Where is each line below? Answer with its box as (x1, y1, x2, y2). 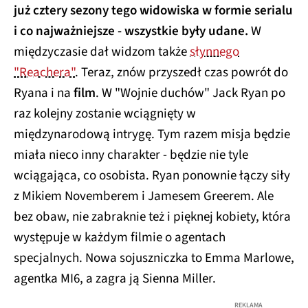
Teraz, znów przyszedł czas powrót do (81, 63, 288, 82)
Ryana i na (14, 84, 74, 103)
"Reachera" (14, 63, 75, 82)
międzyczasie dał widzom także (14, 43, 190, 62)
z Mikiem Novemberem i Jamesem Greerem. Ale (14, 187, 274, 206)
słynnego (190, 43, 239, 62)
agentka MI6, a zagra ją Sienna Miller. (14, 269, 216, 289)
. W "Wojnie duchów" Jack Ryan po (96, 84, 285, 103)
